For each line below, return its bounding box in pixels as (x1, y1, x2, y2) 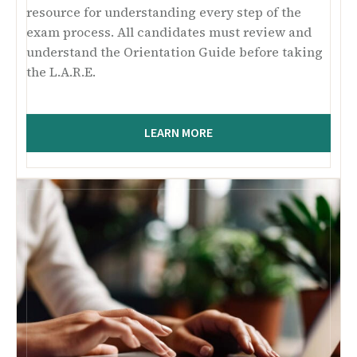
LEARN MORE (144, 124, 213, 142)
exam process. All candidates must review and (26, 22, 312, 41)
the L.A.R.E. (26, 62, 96, 80)
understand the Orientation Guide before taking (26, 42, 323, 61)
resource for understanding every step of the (26, 2, 301, 21)
